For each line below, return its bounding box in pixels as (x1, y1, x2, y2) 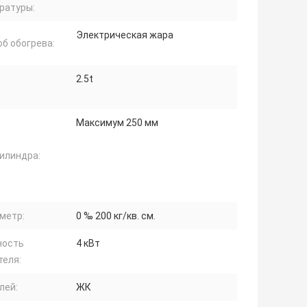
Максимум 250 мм (76, 116, 158, 128)
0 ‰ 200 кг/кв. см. (76, 210, 156, 221)
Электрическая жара (76, 29, 173, 40)
